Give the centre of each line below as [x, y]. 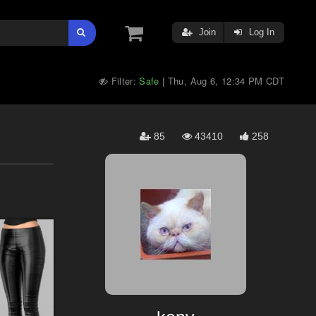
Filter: [124, 81]
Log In [260, 32]
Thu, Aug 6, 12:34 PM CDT [226, 81]
